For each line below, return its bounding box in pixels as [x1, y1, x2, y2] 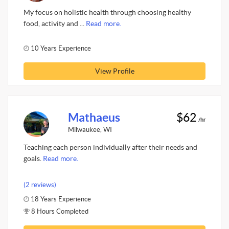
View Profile [95, 66, 134, 75]
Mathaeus [67, 110, 120, 124]
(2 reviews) [24, 180, 56, 189]
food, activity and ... [24, 19, 86, 28]
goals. [24, 154, 43, 163]
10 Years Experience [29, 44, 91, 52]
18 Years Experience [29, 195, 91, 203]
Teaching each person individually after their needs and [24, 143, 197, 151]
